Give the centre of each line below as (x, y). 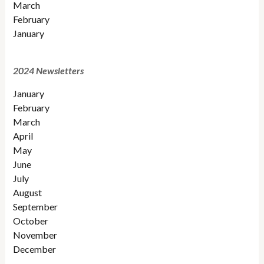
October (31, 221)
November (35, 235)
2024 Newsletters (49, 71)
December (35, 249)
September (36, 207)
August (28, 193)
